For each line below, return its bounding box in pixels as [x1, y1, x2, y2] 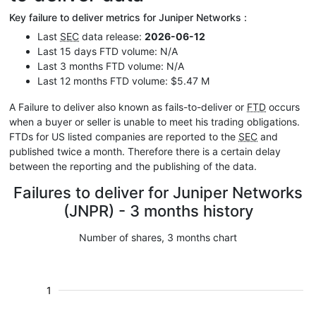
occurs [266, 101, 300, 113]
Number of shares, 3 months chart [79, 231, 237, 243]
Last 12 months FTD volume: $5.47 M [37, 75, 209, 87]
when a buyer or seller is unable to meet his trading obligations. [9, 116, 300, 128]
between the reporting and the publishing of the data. [9, 160, 257, 172]
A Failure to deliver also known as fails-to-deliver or [9, 101, 247, 113]
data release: [79, 30, 145, 42]
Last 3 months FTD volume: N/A [37, 60, 184, 72]
